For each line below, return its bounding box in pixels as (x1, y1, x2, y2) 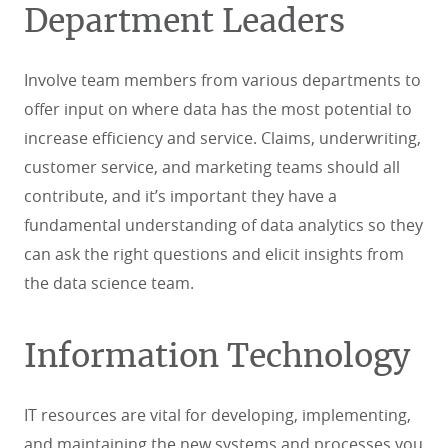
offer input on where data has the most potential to (24, 97, 412, 120)
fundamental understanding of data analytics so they (24, 213, 423, 236)
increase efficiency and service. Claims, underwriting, (24, 126, 421, 149)
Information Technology (24, 340, 410, 373)
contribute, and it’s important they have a (24, 184, 337, 207)
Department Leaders (24, 5, 345, 38)
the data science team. (24, 271, 198, 294)
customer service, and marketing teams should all (24, 155, 400, 178)
